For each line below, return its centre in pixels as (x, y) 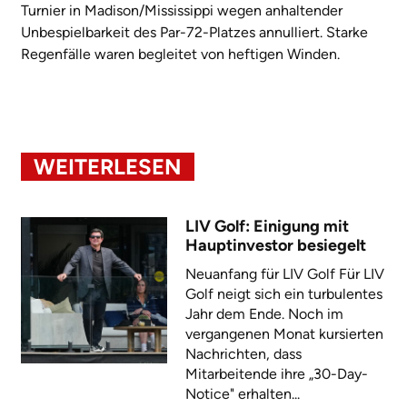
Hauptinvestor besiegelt (275, 245)
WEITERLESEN (108, 167)
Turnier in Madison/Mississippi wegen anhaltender (182, 10)
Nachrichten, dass (243, 354)
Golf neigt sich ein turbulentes (283, 294)
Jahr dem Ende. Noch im (264, 314)
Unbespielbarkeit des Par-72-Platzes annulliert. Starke (194, 32)
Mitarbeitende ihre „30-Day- (276, 374)
